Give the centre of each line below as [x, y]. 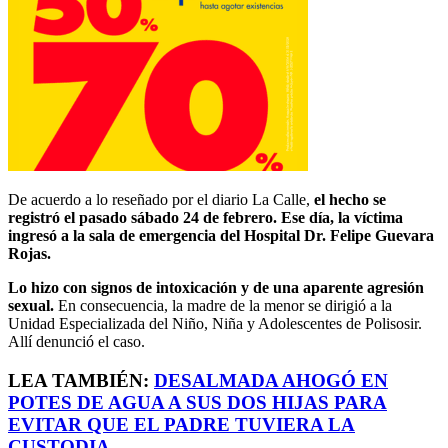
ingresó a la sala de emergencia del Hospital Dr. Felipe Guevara [221, 235]
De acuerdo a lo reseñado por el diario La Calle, [159, 199]
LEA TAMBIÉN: [81, 380]
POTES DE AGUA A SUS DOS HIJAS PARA [197, 402]
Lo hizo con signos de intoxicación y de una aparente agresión [216, 287]
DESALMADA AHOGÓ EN [271, 380]
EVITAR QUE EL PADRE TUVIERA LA [181, 424]
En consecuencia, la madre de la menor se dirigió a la [223, 305]
